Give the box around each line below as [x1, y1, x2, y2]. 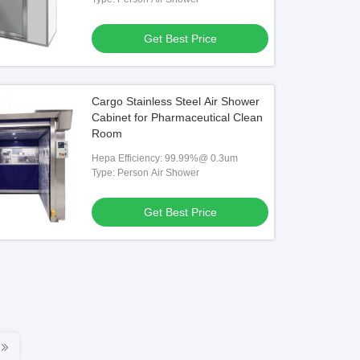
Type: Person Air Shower [92, 167, 200, 178]
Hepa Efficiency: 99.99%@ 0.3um [92, 153, 239, 164]
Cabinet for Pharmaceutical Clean [92, 111, 264, 124]
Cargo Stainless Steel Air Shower [92, 95, 260, 108]
